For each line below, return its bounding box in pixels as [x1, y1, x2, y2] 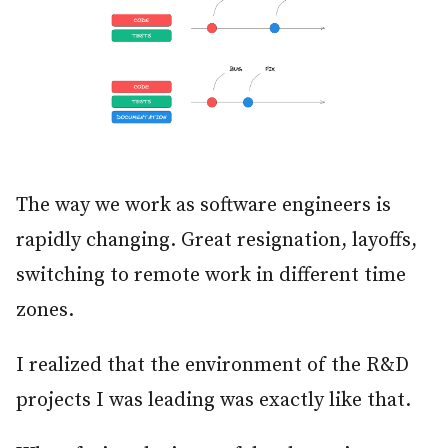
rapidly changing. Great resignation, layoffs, [16, 228, 417, 254]
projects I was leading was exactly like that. [16, 388, 411, 414]
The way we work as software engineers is [16, 193, 391, 219]
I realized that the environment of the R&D [16, 353, 409, 379]
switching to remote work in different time [16, 263, 406, 289]
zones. [16, 298, 74, 324]
